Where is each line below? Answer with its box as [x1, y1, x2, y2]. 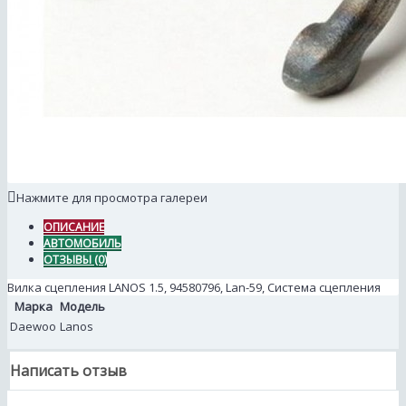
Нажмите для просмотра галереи [16, 189, 208, 207]
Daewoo [10, 318, 56, 335]
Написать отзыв [10, 361, 127, 382]
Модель [60, 298, 105, 315]
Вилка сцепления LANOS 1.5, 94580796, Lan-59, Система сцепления [7, 279, 381, 296]
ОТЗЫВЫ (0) [43, 252, 107, 268]
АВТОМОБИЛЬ [43, 236, 121, 252]
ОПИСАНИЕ [43, 219, 104, 236]
